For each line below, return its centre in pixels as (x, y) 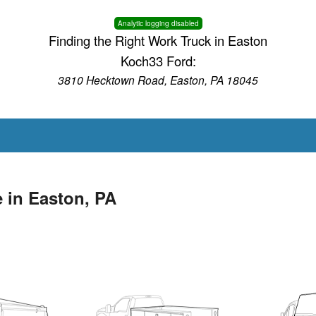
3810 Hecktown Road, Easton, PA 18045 (158, 80)
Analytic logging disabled (158, 23)
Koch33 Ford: (158, 61)
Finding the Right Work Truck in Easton (158, 40)
